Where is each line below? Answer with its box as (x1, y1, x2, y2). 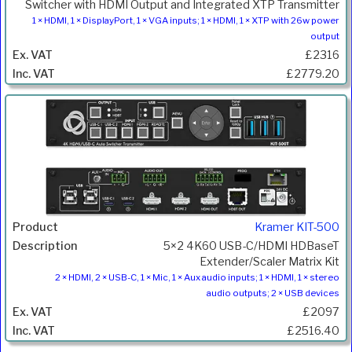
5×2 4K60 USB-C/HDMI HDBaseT (163, 238, 339, 253)
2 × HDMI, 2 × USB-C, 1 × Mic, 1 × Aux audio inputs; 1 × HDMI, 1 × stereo (55, 271, 339, 283)
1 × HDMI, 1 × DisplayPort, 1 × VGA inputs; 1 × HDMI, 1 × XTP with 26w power (32, 15, 339, 27)
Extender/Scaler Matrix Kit (200, 254, 339, 269)
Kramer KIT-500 (255, 219, 339, 234)
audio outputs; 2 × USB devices (207, 287, 339, 299)
